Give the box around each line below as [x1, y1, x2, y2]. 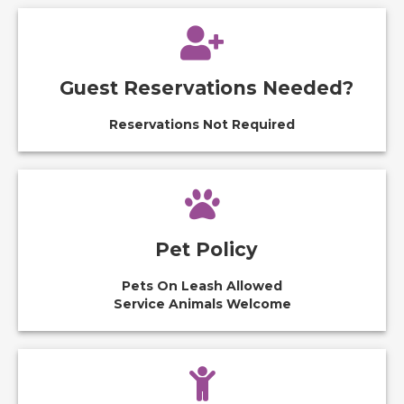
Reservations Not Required [109, 116, 295, 133]
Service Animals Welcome [113, 296, 291, 312]
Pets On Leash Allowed [122, 278, 282, 294]
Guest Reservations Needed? [60, 77, 353, 99]
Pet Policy [155, 238, 258, 261]
